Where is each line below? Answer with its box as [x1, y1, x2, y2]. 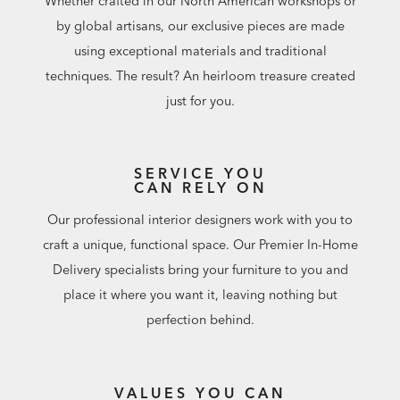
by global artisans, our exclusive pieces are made [55, 17, 345, 34]
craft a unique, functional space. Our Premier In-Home [42, 237, 358, 254]
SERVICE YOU [134, 163, 266, 182]
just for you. [165, 92, 235, 109]
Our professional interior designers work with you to [47, 212, 353, 229]
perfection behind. [146, 312, 254, 329]
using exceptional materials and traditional [73, 42, 327, 59]
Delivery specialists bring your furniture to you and [52, 262, 348, 279]
